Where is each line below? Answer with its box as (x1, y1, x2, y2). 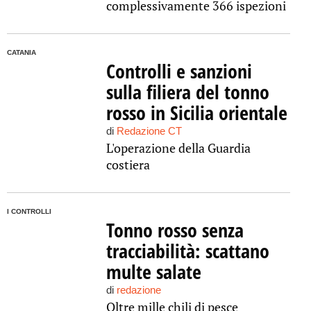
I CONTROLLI (7, 208, 51, 215)
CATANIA (7, 49, 36, 56)
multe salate (106, 258, 201, 285)
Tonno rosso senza (106, 217, 244, 243)
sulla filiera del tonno (106, 78, 269, 105)
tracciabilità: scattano (106, 237, 269, 264)
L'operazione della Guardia (106, 140, 251, 156)
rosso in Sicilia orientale (106, 99, 287, 126)
